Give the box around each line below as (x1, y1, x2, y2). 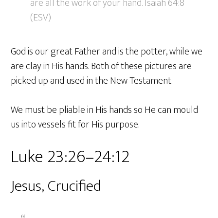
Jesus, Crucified (11, 173, 102, 200)
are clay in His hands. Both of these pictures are (11, 58, 192, 75)
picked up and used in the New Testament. (11, 73, 173, 90)
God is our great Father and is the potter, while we (11, 43, 203, 60)
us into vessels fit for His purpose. (11, 116, 140, 133)
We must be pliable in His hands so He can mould (11, 102, 199, 119)
